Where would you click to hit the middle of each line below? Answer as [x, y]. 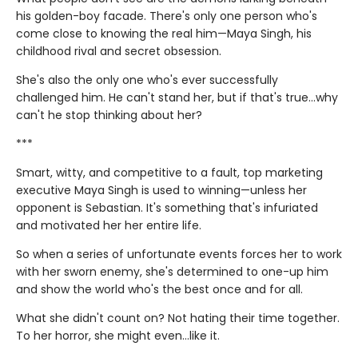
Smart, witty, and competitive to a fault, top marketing [169, 172]
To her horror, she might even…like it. [118, 335]
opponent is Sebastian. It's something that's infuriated [167, 207]
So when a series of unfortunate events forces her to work [179, 254]
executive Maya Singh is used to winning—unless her [161, 190]
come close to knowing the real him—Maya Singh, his [164, 33]
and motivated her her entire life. [109, 225]
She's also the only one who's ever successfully [147, 80]
